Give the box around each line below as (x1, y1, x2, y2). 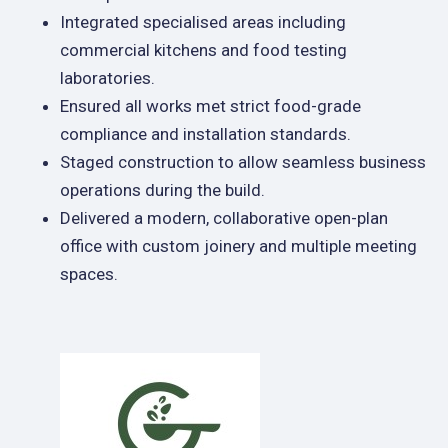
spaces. (60, 264, 118, 284)
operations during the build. (60, 180, 265, 200)
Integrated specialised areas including (60, 12, 346, 32)
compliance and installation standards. (60, 124, 351, 144)
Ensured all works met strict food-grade (60, 96, 361, 116)
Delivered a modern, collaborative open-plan (60, 208, 388, 228)
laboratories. (60, 68, 155, 88)
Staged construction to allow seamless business (60, 152, 426, 172)
